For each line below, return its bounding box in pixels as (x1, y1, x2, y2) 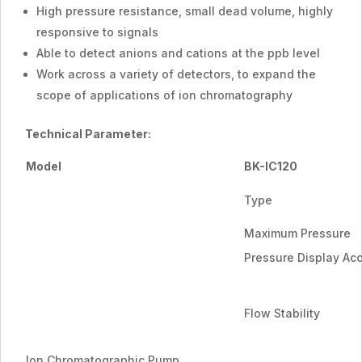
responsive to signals (36, 25, 158, 39)
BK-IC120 (244, 159, 297, 173)
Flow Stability (244, 306, 320, 320)
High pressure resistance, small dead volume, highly (36, 4, 333, 18)
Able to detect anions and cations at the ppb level (36, 46, 320, 60)
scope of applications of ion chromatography (36, 88, 293, 102)
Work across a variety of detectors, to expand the (36, 67, 316, 81)
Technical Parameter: (25, 127, 151, 141)
